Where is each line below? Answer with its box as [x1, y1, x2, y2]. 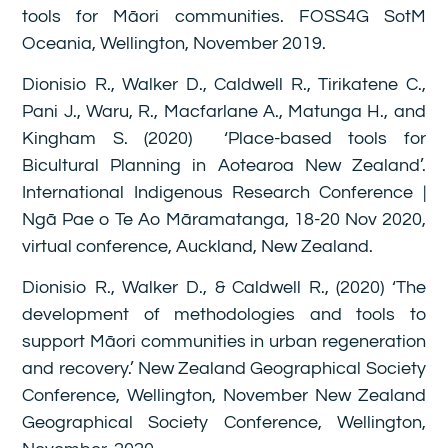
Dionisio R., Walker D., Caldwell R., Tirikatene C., [22, 74, 426, 94]
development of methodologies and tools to [22, 305, 426, 325]
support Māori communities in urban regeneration [22, 332, 426, 352]
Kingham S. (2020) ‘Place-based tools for [22, 128, 426, 148]
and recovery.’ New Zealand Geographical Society [22, 359, 426, 379]
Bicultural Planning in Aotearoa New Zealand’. [22, 155, 426, 175]
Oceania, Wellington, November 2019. [22, 33, 327, 53]
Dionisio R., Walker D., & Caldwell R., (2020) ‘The [22, 278, 426, 298]
